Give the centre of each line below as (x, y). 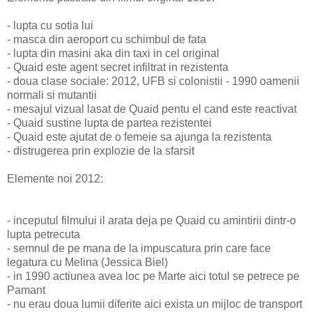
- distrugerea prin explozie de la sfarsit (101, 150)
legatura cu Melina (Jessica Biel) (87, 262)
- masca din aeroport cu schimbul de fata (107, 39)
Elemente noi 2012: (55, 178)
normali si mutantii (52, 95)
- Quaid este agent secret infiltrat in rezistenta (118, 67)
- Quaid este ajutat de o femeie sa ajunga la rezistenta (139, 136)
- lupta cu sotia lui (50, 25)
